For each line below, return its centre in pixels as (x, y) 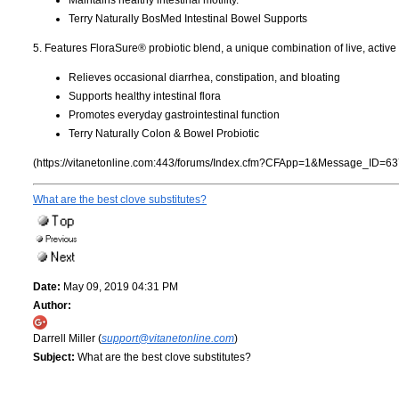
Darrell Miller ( (67, 338)
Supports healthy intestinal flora (145, 96)
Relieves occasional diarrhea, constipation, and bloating (204, 77)
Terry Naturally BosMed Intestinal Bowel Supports (188, 18)
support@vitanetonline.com (168, 338)
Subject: (54, 357)
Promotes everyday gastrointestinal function (174, 114)
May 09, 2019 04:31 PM (119, 286)
